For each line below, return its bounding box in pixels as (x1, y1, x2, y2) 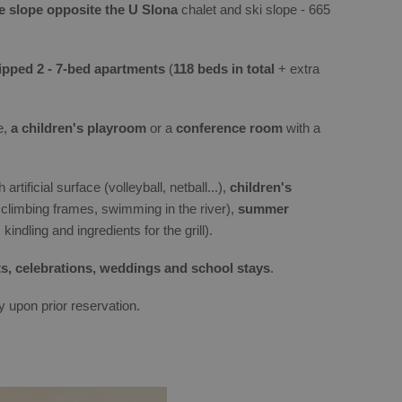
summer (238, 201, 289, 216)
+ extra (275, 61, 319, 76)
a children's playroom (11, 120, 150, 135)
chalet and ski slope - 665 (178, 2, 330, 17)
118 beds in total (173, 61, 275, 76)
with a (286, 120, 320, 135)
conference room (172, 120, 286, 135)
